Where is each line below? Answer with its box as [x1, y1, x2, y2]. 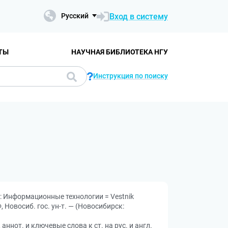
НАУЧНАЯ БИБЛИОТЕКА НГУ [71, 47, 168, 56]
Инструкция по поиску [93, 72, 168, 80]
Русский [61, 12, 89, 20]
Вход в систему [109, 11, 168, 21]
